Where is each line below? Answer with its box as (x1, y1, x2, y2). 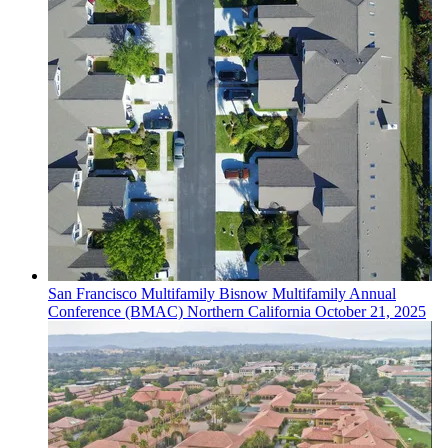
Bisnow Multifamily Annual (219, 285, 396, 303)
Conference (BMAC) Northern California (48, 303, 315, 321)
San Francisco (48, 285, 141, 303)
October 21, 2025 (315, 303, 426, 321)
